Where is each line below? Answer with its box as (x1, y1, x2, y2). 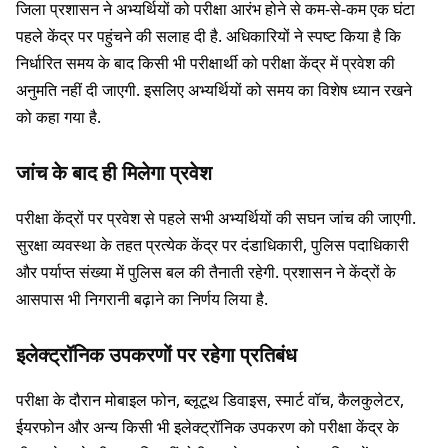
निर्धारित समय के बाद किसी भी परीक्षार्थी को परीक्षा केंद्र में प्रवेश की (16, 52, 395, 75)
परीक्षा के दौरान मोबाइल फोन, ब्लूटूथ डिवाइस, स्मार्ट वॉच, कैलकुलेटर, (16, 389, 404, 412)
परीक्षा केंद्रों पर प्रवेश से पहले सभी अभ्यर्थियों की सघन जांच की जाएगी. (16, 207, 416, 230)
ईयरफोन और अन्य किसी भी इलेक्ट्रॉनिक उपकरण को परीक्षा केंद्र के (16, 416, 399, 439)
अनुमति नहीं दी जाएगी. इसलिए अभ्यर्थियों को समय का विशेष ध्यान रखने (16, 79, 412, 102)
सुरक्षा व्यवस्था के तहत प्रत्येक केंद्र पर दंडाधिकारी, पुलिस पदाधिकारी (16, 234, 409, 257)
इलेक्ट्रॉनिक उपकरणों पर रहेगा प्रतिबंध (16, 341, 297, 369)
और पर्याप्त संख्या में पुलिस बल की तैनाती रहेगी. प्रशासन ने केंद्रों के (16, 261, 396, 284)
